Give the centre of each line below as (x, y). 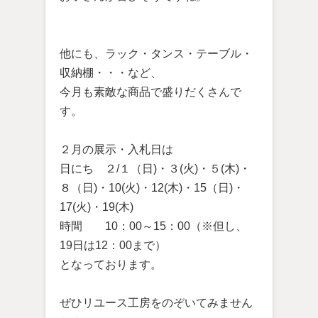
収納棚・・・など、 (111, 73)
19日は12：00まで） (113, 245)
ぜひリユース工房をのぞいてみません (156, 303)
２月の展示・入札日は (116, 149)
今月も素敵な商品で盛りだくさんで (150, 92)
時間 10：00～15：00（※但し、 (153, 226)
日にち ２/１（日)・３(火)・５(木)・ (155, 169)
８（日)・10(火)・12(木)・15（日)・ (152, 188)
